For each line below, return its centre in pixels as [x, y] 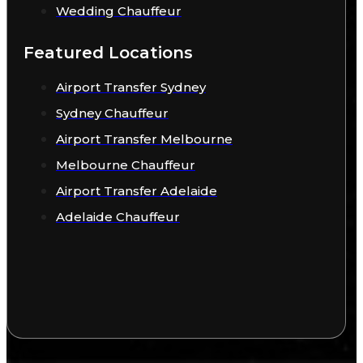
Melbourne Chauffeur [126, 165]
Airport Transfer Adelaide [137, 191]
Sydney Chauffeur [112, 113]
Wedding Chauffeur [119, 11]
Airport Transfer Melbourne [144, 139]
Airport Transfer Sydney [131, 88]
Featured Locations [108, 53]
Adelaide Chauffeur [118, 217]
